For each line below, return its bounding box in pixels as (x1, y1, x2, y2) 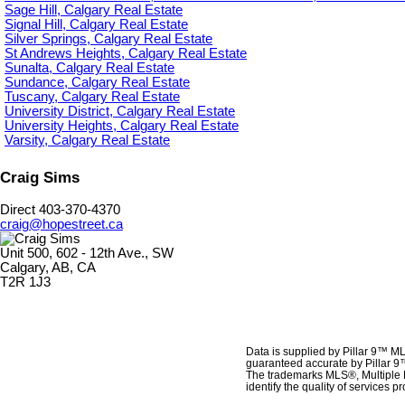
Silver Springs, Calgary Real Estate (5, 32, 212, 47)
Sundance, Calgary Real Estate (5, 75, 190, 90)
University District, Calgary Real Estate (5, 104, 235, 119)
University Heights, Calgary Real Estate (5, 118, 239, 134)
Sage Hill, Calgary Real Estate (5, 3, 183, 18)
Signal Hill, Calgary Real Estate (5, 17, 188, 33)
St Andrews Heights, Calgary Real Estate (5, 46, 247, 61)
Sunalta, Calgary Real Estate (5, 61, 174, 76)
